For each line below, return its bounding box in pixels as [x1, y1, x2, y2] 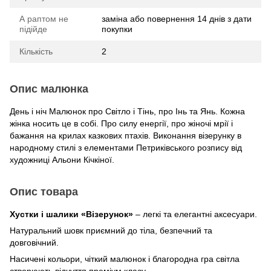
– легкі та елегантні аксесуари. [133, 209, 257, 219]
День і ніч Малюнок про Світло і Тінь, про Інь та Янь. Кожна [10, 106, 245, 116]
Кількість [19, 46, 53, 56]
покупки [102, 24, 132, 34]
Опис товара [10, 185, 78, 198]
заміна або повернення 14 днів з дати [102, 13, 252, 24]
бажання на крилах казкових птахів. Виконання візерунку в [10, 130, 241, 140]
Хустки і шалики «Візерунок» [10, 209, 133, 219]
